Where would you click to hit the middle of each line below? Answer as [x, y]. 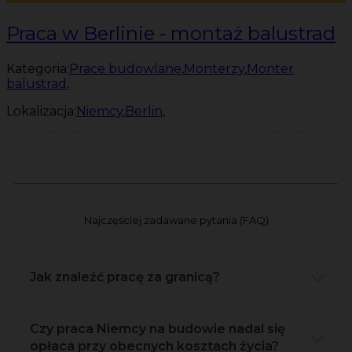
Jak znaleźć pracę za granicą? [125, 277]
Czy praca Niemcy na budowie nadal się [158, 328]
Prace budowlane [125, 68]
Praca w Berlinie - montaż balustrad [171, 33]
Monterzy [214, 68]
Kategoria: [38, 68]
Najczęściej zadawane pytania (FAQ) [176, 220]
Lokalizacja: [41, 111]
